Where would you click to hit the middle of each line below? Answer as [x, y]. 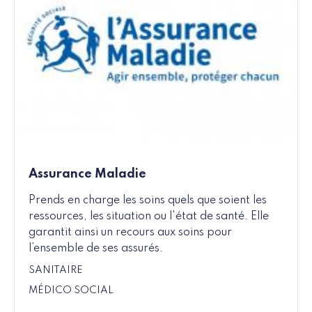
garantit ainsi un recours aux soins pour [130, 233]
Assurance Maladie [87, 174]
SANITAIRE [56, 271]
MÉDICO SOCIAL [71, 291]
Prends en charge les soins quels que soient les [148, 201]
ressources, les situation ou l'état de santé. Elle [149, 217]
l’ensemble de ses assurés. [96, 249]
